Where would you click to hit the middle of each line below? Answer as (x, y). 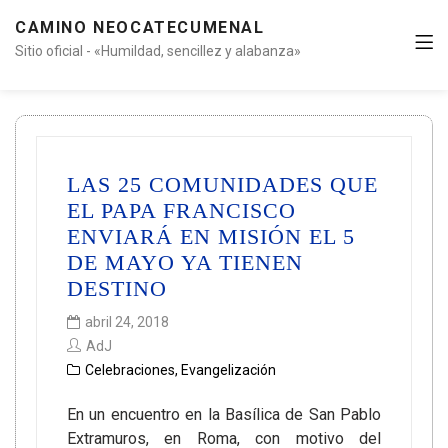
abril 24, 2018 (127, 322)
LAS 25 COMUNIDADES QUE (222, 184)
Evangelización (228, 370)
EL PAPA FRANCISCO (181, 210)
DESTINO (117, 288)
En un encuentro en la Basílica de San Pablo (224, 414)
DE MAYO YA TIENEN (185, 262)
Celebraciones (130, 370)
